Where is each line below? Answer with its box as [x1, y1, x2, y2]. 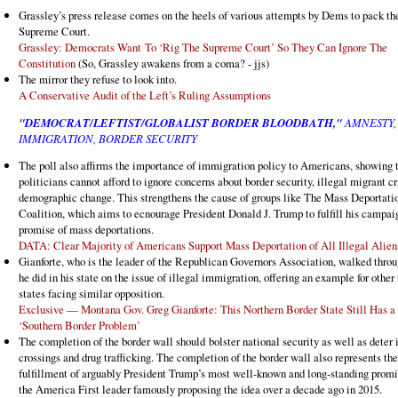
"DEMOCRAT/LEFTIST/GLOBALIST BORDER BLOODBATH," [19, 115, 342, 131]
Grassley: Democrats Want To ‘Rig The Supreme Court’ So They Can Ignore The [19, 39, 387, 56]
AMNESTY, [342, 115, 396, 131]
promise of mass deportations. [19, 221, 154, 238]
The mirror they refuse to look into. [19, 71, 177, 88]
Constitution [19, 55, 76, 72]
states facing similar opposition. [19, 285, 164, 302]
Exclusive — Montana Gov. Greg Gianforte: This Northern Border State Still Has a [19, 301, 395, 318]
